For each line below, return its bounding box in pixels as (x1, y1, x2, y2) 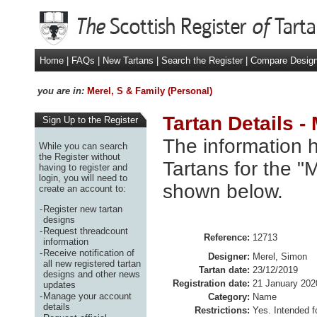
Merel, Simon (253, 251, 307, 262)
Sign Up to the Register (37, 115, 138, 125)
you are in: (35, 86, 84, 96)
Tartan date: (199, 265, 250, 275)
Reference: (204, 232, 250, 243)
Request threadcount (43, 225, 128, 236)
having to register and (39, 161, 127, 173)
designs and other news (43, 268, 140, 279)
